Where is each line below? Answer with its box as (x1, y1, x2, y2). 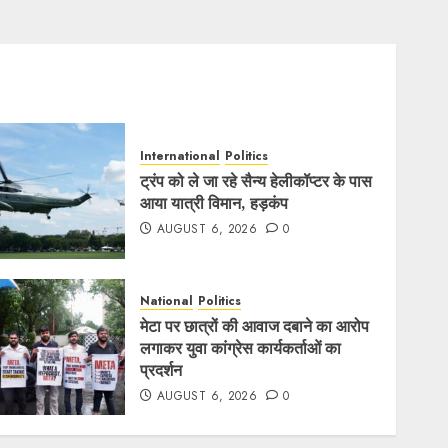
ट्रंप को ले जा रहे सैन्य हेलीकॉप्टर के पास (140, 170, 373, 192)
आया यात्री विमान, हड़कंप (140, 192, 289, 214)
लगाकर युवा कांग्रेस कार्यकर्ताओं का (140, 337, 342, 359)
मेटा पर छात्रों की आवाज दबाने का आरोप (140, 315, 370, 337)
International (140, 147, 221, 165)
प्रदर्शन (140, 359, 183, 381)
